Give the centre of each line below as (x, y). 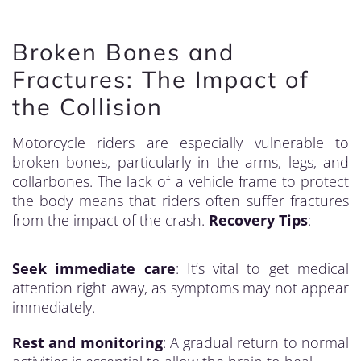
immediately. (54, 307)
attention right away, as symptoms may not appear (180, 288)
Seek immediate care (94, 268)
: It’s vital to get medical (262, 268)
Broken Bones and (123, 52)
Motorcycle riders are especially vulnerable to (180, 143)
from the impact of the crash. (110, 220)
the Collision (87, 106)
